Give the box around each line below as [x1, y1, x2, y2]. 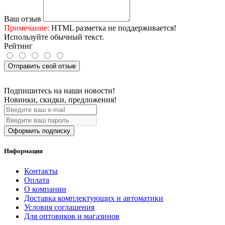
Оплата [24, 175, 49, 184]
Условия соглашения [24, 202, 94, 211]
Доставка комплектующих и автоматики [24, 193, 163, 202]
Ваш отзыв [4, 15, 41, 24]
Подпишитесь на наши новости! [4, 86, 115, 95]
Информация [4, 147, 43, 155]
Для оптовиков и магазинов [24, 211, 120, 220]
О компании [24, 184, 66, 193]
